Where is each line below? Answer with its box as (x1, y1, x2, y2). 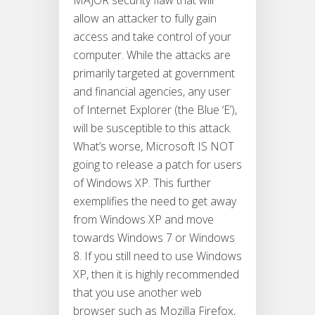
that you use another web (73, 285, 202, 301)
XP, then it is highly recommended (73, 266, 239, 283)
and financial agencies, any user (73, 84, 231, 100)
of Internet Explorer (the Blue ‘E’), (73, 102, 237, 118)
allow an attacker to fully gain (73, 11, 217, 27)
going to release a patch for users (73, 157, 242, 173)
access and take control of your (73, 29, 231, 45)
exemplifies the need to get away (73, 193, 236, 210)
